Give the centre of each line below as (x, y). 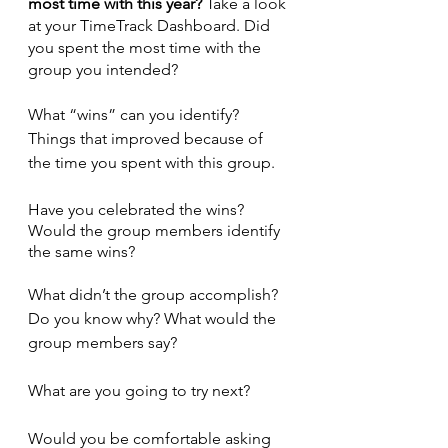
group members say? (102, 342)
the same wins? (81, 251)
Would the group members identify (156, 230)
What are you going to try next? (139, 390)
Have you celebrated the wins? (138, 209)
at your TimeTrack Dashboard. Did (151, 25)
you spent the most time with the (146, 47)
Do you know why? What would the (154, 318)
